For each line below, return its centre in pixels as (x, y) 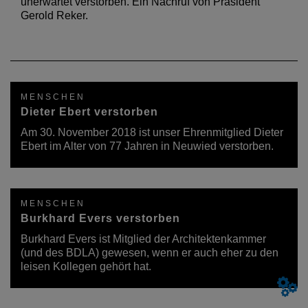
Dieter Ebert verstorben (89, 112)
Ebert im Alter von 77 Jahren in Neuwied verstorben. (147, 146)
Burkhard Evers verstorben (100, 218)
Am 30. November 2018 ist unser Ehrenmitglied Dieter (152, 132)
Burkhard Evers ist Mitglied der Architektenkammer (143, 239)
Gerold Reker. (54, 15)
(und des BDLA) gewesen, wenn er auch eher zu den (150, 253)
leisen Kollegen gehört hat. (86, 266)
